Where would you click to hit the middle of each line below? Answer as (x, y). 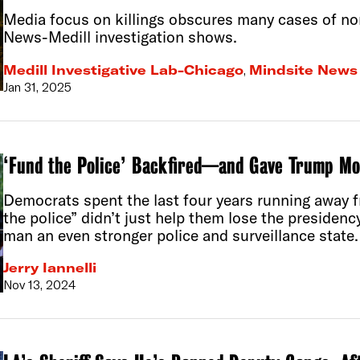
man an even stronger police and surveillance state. (180, 235)
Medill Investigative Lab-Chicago (123, 70)
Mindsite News (303, 70)
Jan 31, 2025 (37, 86)
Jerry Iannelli (49, 268)
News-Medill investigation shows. (120, 37)
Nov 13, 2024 (39, 285)
